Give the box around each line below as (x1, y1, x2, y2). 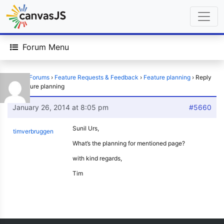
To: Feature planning (7, 82, 64, 90)
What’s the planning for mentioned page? (72, 139, 185, 147)
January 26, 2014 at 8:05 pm (12, 103, 108, 111)
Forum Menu (22, 42, 69, 52)
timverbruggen (13, 127, 53, 135)
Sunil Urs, (72, 124, 99, 132)
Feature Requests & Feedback (54, 73, 138, 81)
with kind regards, (72, 154, 122, 162)
